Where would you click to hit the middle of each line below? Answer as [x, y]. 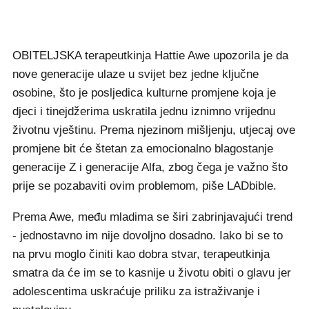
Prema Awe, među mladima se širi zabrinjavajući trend [152, 217]
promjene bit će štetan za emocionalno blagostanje [143, 149]
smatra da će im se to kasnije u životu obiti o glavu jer [152, 273]
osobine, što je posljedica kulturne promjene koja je [144, 93]
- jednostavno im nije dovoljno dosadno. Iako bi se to [148, 236]
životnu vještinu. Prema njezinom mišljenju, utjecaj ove [154, 130]
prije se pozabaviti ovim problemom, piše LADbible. [144, 186]
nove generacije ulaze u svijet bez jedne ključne [136, 74]
